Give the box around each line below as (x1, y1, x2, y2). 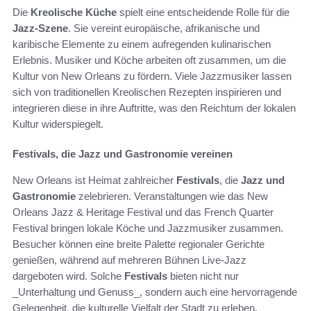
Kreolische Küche (31, 6, 117, 18)
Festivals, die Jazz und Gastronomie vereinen (12, 147, 233, 160)
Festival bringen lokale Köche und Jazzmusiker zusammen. (12, 221, 283, 234)
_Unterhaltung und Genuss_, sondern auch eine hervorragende (12, 285, 297, 298)
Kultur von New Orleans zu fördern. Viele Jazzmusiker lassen (12, 69, 292, 82)
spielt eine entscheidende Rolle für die (117, 6, 289, 18)
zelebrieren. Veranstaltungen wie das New (76, 190, 268, 202)
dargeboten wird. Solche (12, 269, 124, 282)
